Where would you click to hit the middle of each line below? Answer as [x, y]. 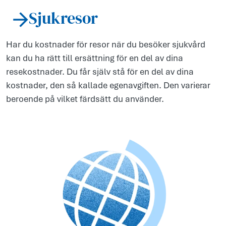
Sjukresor [63, 18]
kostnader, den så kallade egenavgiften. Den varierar [108, 86]
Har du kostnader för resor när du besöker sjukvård [106, 45]
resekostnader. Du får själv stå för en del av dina [100, 72]
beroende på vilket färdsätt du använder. [85, 99]
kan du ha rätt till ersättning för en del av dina [95, 58]
